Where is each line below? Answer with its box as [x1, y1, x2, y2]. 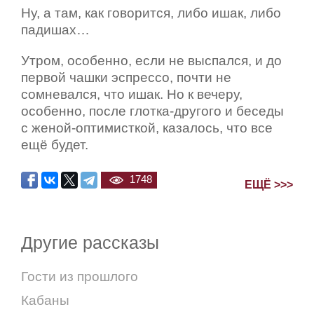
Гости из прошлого [21, 268, 138, 284]
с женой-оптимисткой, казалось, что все [21, 120, 273, 135]
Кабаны [21, 292, 69, 308]
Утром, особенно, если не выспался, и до [21, 53, 282, 68]
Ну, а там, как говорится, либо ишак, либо [21, 5, 281, 20]
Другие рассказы [21, 232, 159, 252]
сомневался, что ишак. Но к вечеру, [21, 86, 243, 102]
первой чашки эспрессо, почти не [21, 69, 231, 85]
